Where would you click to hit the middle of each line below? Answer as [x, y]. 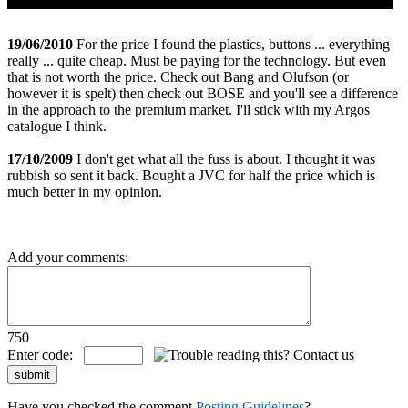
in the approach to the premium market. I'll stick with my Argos [189, 109]
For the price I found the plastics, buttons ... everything [231, 44]
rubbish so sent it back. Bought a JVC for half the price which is [191, 175]
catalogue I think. [57, 126]
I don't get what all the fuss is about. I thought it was [224, 158]
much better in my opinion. [85, 191]
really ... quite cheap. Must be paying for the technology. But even [197, 60]
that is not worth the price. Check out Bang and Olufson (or [178, 76]
